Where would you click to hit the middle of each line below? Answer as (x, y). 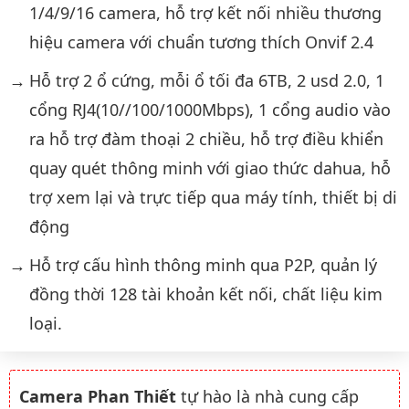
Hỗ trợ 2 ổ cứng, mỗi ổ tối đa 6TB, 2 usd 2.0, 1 (206, 80)
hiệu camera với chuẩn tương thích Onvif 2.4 (201, 42)
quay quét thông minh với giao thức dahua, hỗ (210, 168)
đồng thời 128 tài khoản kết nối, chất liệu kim (205, 294)
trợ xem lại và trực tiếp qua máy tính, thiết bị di (213, 197)
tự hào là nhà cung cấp (267, 396)
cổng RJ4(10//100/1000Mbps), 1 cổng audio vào (210, 109)
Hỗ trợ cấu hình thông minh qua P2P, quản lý (203, 264)
